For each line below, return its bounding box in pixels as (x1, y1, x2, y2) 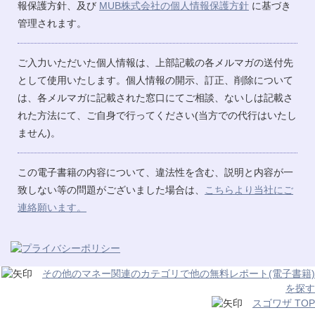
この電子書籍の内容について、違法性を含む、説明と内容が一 (18, 166, 293, 178)
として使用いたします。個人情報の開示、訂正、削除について (18, 74, 293, 86)
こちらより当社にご (205, 184, 293, 195)
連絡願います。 (18, 201, 86, 213)
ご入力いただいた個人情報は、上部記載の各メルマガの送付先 (18, 56, 293, 68)
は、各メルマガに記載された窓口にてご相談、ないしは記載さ (18, 91, 293, 103)
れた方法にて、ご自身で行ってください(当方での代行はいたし (18, 109, 297, 121)
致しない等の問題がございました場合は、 (18, 184, 205, 195)
